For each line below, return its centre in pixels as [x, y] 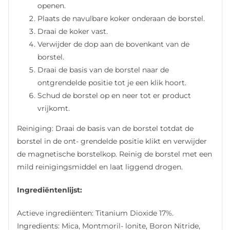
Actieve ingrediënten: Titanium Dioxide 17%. [95, 213]
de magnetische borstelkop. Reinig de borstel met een [115, 154]
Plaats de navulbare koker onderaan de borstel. [121, 18]
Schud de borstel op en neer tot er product [114, 95]
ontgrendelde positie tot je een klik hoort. [112, 82]
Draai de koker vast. [73, 31]
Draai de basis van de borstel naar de [103, 70]
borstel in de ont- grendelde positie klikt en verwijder [112, 141]
